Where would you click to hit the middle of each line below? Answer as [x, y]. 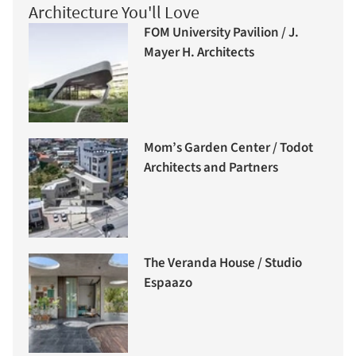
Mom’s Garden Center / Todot [228, 148]
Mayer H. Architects [199, 53]
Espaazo [168, 283]
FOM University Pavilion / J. [221, 33]
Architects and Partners [211, 168]
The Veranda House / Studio [223, 263]
